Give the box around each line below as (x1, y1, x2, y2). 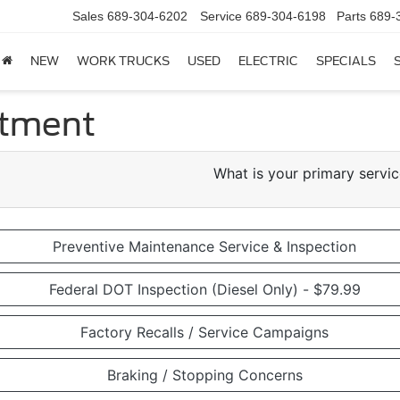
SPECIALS (316, 54, 376, 69)
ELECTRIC (238, 54, 298, 69)
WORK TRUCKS (77, 54, 170, 69)
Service (200, 9, 242, 24)
